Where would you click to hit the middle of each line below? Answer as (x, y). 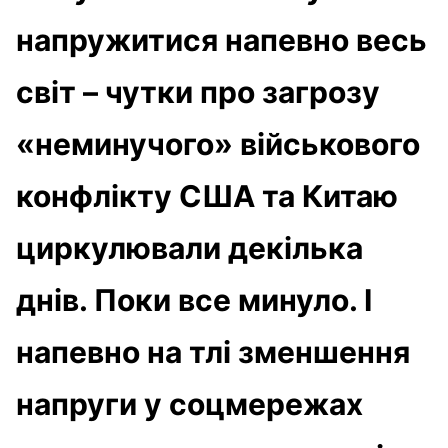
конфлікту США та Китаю (207, 195)
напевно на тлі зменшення (213, 351)
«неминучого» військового (218, 143)
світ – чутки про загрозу (198, 91)
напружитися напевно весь (221, 39)
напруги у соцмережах (189, 403)
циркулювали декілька (189, 247)
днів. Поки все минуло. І (194, 299)
